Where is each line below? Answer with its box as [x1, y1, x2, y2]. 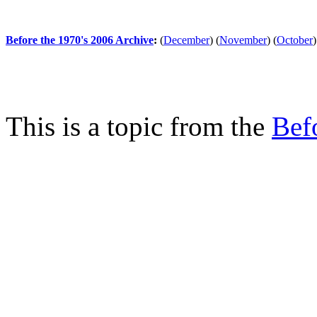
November [219, 34, 267, 46]
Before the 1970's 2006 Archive [6, 34, 154, 46]
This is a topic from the [6, 111, 272, 142]
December [163, 34, 209, 46]
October [277, 34, 313, 46]
